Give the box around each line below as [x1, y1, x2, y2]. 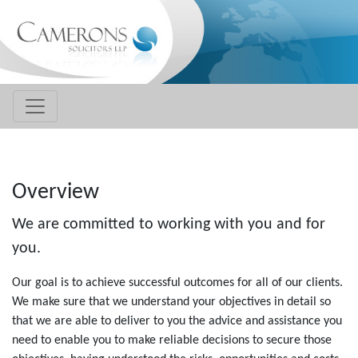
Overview [12, 181, 99, 204]
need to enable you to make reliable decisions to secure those [12, 334, 332, 347]
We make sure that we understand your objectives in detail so [12, 296, 331, 308]
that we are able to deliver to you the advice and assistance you [12, 315, 342, 328]
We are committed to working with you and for [12, 217, 325, 233]
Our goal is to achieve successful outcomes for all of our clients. [12, 276, 343, 289]
